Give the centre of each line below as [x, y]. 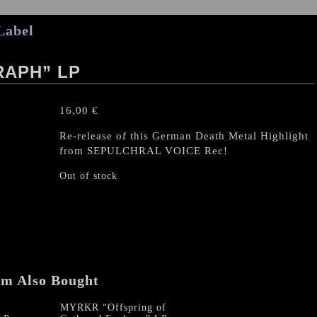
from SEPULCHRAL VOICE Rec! [144, 151]
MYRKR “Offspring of [113, 307]
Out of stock [88, 176]
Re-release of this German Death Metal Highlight [184, 136]
